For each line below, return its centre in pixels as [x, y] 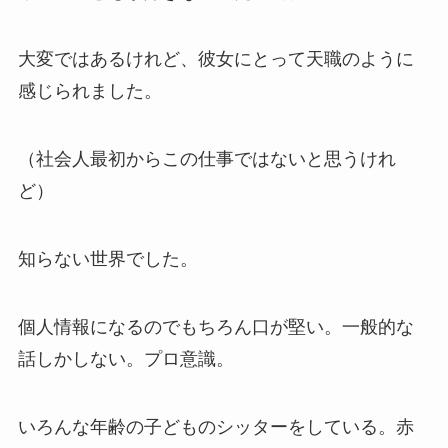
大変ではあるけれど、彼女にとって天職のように [215, 59]
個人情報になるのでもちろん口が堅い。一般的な [215, 326]
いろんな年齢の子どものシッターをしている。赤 [215, 426]
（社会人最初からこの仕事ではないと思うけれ [206, 159]
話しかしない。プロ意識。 [125, 358]
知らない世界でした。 [107, 259]
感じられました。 [89, 91]
